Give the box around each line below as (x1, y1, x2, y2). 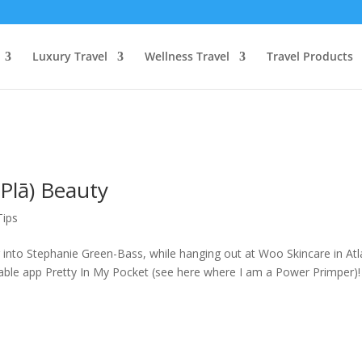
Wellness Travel (145, 48, 229, 64)
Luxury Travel (32, 48, 107, 64)
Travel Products (267, 48, 353, 64)
